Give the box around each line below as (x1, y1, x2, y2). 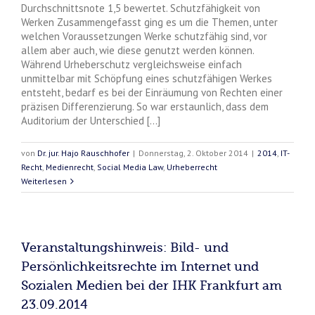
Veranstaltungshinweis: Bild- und (21, 240, 229, 255)
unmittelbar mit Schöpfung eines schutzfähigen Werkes (21, 71, 272, 85)
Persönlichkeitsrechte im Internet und (21, 259, 259, 274)
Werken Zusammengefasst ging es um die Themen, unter (21, 15, 278, 29)
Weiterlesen (21, 175, 67, 186)
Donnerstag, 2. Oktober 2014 (139, 147, 248, 158)
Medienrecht (46, 161, 94, 172)
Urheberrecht (167, 161, 217, 172)
